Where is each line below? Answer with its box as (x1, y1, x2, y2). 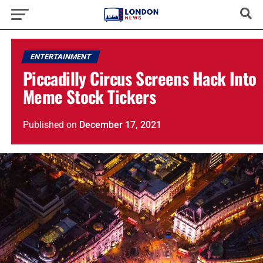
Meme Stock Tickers (22, 84, 156, 109)
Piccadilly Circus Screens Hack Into (22, 66, 257, 90)
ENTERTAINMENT (29, 52, 92, 61)
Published (22, 119, 64, 130)
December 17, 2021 (79, 119, 161, 130)
